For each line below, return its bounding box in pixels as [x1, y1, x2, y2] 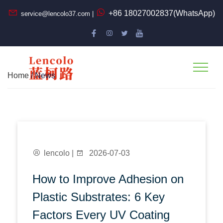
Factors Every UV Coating [32, 208, 170, 222]
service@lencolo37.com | [19, 10, 96, 17]
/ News [29, 71, 55, 80]
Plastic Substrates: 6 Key [32, 190, 165, 204]
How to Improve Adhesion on [32, 172, 184, 186]
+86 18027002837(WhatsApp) [109, 9, 215, 17]
